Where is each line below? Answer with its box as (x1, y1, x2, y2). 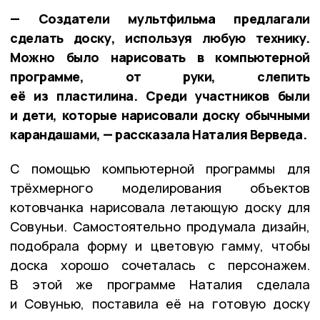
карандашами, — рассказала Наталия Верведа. (10, 125, 307, 143)
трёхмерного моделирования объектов (10, 179, 310, 196)
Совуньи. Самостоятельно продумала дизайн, (10, 217, 310, 235)
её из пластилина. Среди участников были (10, 86, 310, 104)
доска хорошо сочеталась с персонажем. (10, 256, 310, 274)
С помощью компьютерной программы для (10, 159, 310, 177)
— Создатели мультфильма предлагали (10, 9, 310, 27)
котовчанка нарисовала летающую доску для (10, 198, 310, 216)
